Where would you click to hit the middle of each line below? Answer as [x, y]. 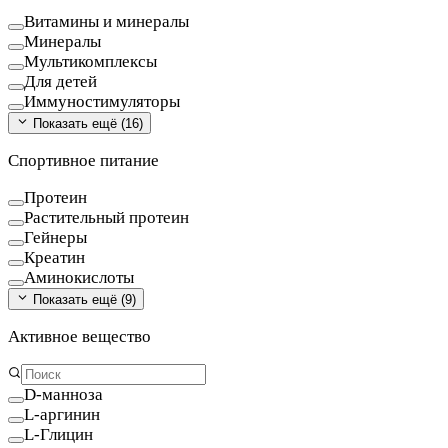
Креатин [54, 257]
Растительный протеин [106, 217]
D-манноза [63, 394]
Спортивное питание [83, 160]
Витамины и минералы [106, 21]
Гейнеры [55, 237]
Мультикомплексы [90, 61]
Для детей [60, 81]
